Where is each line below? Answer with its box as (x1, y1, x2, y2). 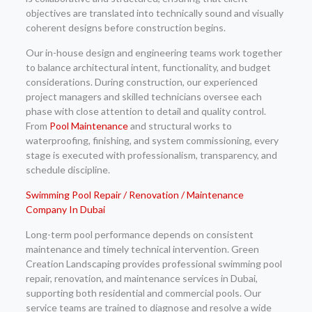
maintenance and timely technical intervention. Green (25, 242, 259, 255)
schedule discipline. (25, 163, 110, 175)
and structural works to (127, 119, 232, 132)
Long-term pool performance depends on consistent (25, 228, 253, 240)
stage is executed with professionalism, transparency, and (25, 148, 277, 161)
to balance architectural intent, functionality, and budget (25, 61, 271, 73)
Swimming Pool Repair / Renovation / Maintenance (25, 188, 244, 201)
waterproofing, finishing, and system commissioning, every (25, 134, 279, 146)
